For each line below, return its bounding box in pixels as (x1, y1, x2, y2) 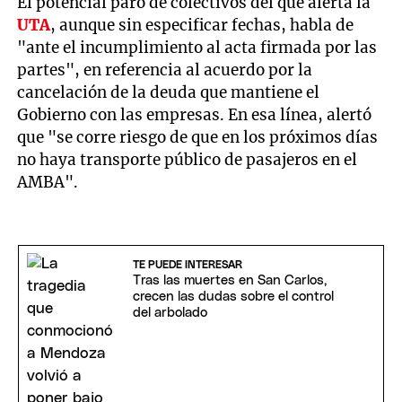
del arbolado (132, 306, 207, 320)
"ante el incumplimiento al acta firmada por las (17, 38, 378, 58)
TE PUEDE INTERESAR (132, 259, 242, 271)
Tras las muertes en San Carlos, (132, 274, 327, 288)
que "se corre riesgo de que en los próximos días (17, 127, 379, 148)
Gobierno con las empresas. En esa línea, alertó (17, 105, 372, 126)
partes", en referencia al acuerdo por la (17, 60, 313, 81)
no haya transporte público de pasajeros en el (17, 150, 358, 170)
